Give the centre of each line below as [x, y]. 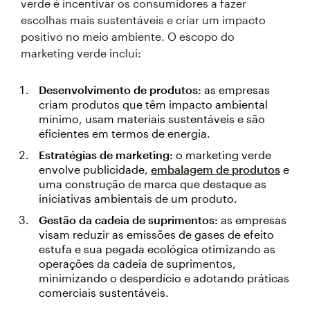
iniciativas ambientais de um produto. [138, 198]
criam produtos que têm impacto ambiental [153, 104]
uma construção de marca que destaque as [153, 184]
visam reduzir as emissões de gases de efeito [156, 234]
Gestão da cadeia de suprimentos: [130, 220]
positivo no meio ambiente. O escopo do [128, 36]
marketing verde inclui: [81, 53]
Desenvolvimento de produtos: [121, 90]
